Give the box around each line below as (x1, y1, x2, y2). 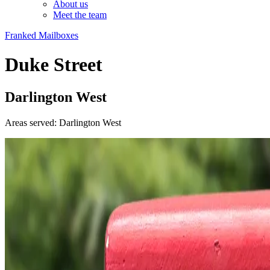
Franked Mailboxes (5, 30, 78, 40)
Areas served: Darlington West (5, 117, 121, 128)
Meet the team (53, 10, 107, 20)
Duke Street (5, 54, 102, 76)
